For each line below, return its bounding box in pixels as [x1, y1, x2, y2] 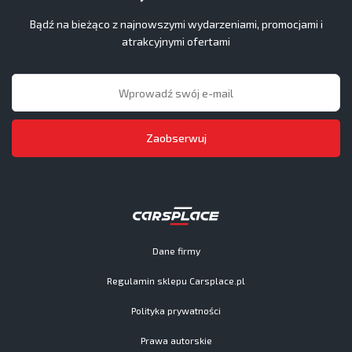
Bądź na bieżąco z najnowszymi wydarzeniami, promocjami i [29, 17, 323, 31]
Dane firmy [152, 245, 200, 256]
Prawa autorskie [140, 335, 212, 346]
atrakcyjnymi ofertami [122, 35, 230, 48]
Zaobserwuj [145, 131, 207, 145]
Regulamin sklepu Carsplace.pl [107, 275, 245, 286]
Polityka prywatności [131, 305, 221, 316]
